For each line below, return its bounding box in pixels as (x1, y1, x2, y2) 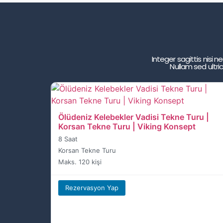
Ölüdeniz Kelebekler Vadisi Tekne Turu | (58, 112, 209, 122)
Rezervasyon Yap (65, 184, 118, 192)
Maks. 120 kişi (58, 158, 102, 166)
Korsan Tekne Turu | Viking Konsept (58, 121, 196, 132)
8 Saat (58, 135, 78, 143)
